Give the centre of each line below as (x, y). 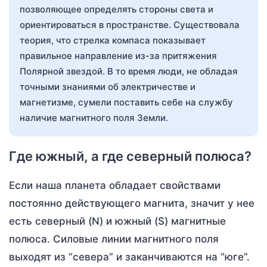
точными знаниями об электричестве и (108, 86)
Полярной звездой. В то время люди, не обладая (129, 71)
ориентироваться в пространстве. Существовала (130, 24)
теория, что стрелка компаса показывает (113, 40)
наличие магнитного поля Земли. (94, 117)
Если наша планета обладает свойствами (115, 185)
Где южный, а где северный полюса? (130, 156)
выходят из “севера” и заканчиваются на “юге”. (129, 257)
